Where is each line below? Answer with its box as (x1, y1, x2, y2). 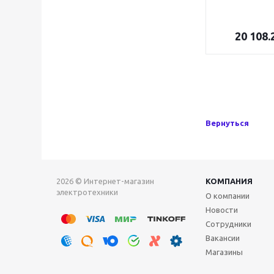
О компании (206, 191, 250, 200)
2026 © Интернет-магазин (56, 177, 154, 185)
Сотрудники (206, 220, 251, 228)
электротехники (56, 188, 118, 196)
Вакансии (206, 234, 240, 242)
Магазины (206, 248, 243, 256)
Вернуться (206, 119, 249, 127)
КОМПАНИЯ (206, 177, 253, 185)
